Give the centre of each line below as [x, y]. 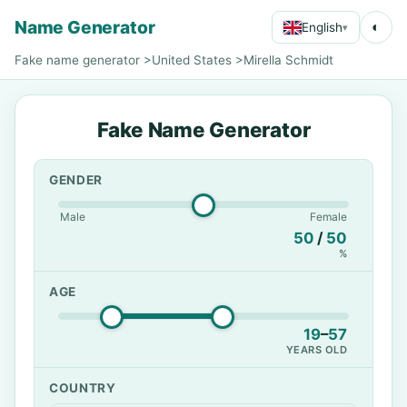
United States [192, 60]
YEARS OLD [316, 350]
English [322, 27]
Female [328, 217]
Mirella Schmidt [288, 60]
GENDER [76, 180]
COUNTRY [83, 388]
